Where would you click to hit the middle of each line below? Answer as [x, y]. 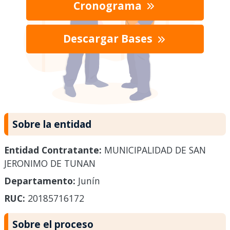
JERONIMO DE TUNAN [50, 164]
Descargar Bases [109, 39]
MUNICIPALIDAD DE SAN [154, 150]
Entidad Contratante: [53, 150]
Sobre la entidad [52, 124]
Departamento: [40, 181]
